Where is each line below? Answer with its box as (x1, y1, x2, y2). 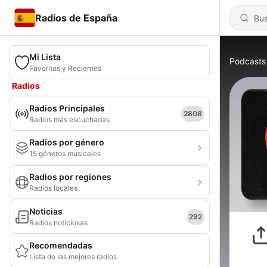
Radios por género (29, 137, 104, 147)
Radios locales (29, 184, 77, 193)
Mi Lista (29, 52, 61, 62)
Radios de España (35, 11, 117, 24)
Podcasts (229, 56, 266, 66)
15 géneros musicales (29, 149, 101, 158)
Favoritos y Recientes (29, 64, 101, 73)
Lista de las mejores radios (29, 252, 117, 261)
